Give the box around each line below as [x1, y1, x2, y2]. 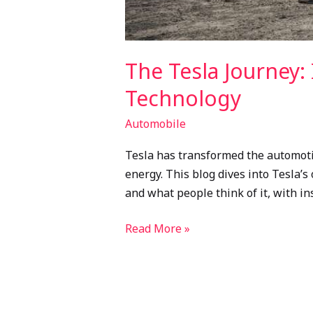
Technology [124, 84, 241, 113]
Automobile [124, 116, 186, 132]
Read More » [124, 220, 190, 236]
